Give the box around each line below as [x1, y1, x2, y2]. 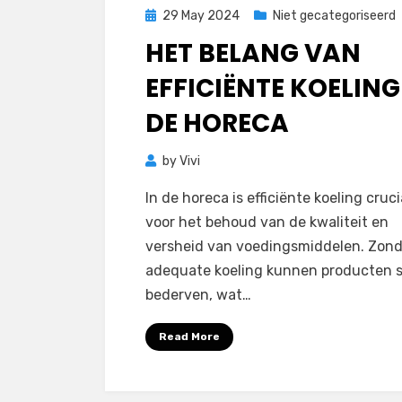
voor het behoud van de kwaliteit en [145, 214, 389, 231]
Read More [159, 330, 220, 343]
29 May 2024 [162, 8, 240, 23]
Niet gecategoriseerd [273, 8, 396, 23]
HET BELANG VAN [145, 36, 361, 71]
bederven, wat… [145, 286, 251, 303]
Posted [144, 7, 187, 22]
